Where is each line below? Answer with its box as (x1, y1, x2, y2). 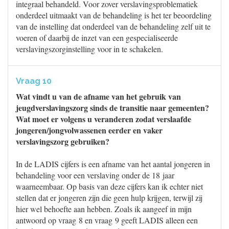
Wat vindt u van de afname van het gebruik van (16, 90, 181, 102)
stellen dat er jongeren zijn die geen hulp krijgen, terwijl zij (16, 192, 202, 203)
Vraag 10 (16, 76, 52, 86)
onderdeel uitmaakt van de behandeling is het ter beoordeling (16, 10, 212, 20)
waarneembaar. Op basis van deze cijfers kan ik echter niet (16, 181, 203, 192)
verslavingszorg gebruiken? (16, 135, 109, 147)
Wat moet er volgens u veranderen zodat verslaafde (16, 113, 191, 125)
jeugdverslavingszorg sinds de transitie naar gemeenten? (16, 102, 209, 113)
